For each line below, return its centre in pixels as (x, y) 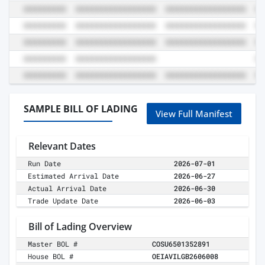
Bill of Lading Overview (80, 227)
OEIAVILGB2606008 (185, 256)
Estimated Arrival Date (74, 176)
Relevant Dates (62, 146)
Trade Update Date (63, 201)
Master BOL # (53, 244)
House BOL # (51, 256)
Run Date (45, 164)
